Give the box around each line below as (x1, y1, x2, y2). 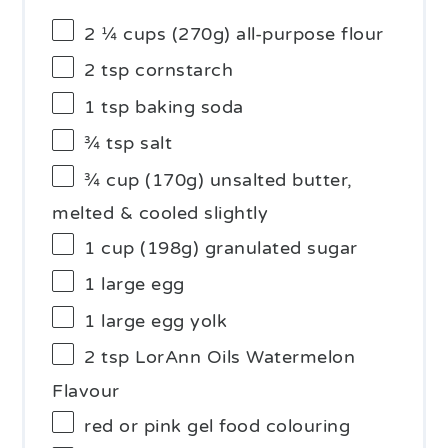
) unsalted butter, (197, 168, 353, 191)
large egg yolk (95, 309, 228, 332)
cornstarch (129, 59, 234, 82)
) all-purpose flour (224, 22, 384, 45)
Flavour (52, 379, 120, 402)
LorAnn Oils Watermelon (129, 346, 356, 369)
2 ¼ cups (84, 22, 167, 45)
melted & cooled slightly (52, 201, 269, 224)
